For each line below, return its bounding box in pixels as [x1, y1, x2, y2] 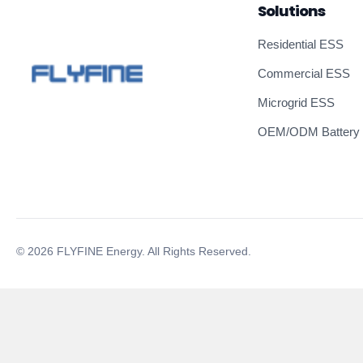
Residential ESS [258, 37, 344, 51]
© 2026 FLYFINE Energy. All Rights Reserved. [16, 245, 251, 258]
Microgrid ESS [258, 96, 335, 109]
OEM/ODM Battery [258, 125, 360, 139]
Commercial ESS [258, 66, 350, 80]
